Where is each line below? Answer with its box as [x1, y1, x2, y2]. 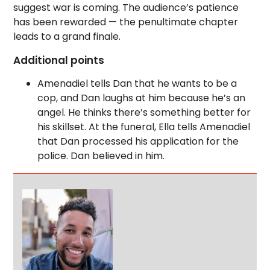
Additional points [13, 53, 107, 68]
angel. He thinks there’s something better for [37, 105, 251, 120]
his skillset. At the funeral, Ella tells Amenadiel [37, 120, 251, 134]
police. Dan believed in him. [37, 149, 165, 163]
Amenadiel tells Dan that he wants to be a [37, 77, 237, 91]
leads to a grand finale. [13, 30, 121, 44]
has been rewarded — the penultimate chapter [13, 15, 239, 30]
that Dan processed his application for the [37, 134, 239, 149]
